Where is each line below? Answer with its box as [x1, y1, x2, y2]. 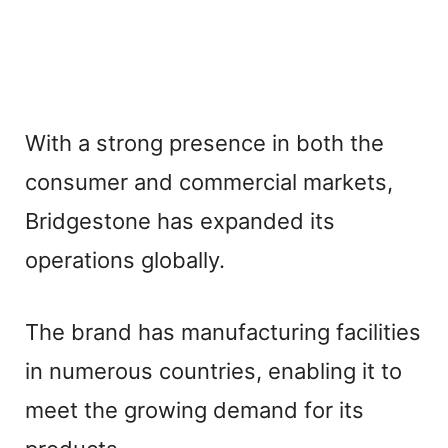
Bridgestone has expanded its [25, 207, 335, 234]
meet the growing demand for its [25, 396, 364, 423]
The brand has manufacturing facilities [25, 318, 421, 345]
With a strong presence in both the [25, 129, 384, 156]
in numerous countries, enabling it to [25, 357, 402, 384]
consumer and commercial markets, [25, 168, 393, 195]
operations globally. [25, 246, 225, 273]
